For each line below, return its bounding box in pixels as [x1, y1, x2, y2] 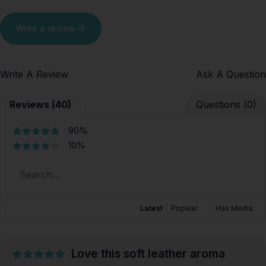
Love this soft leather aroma [71, 246, 225, 261]
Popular [171, 204, 198, 213]
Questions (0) [196, 99, 256, 111]
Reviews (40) [9, 99, 71, 111]
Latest [140, 204, 163, 213]
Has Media [216, 204, 253, 213]
